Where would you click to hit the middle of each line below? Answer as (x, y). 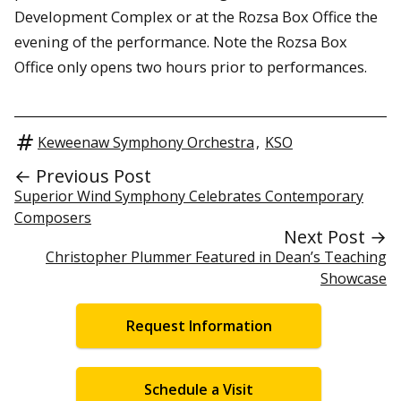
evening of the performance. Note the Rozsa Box (181, 42)
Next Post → (335, 237)
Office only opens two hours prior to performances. (191, 67)
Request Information (199, 326)
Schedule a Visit (199, 389)
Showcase (354, 278)
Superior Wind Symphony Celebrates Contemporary (189, 196)
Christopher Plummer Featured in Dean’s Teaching (216, 257)
